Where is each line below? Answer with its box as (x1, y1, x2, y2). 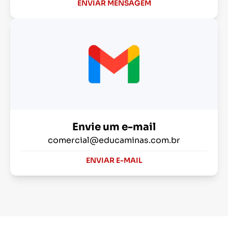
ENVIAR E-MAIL (85, 155, 142, 165)
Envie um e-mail (72, 120, 156, 133)
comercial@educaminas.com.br (48, 134, 180, 146)
